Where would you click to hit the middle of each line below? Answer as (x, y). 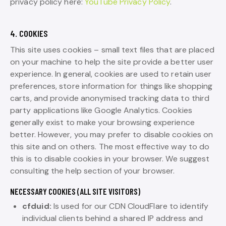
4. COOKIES (29, 33)
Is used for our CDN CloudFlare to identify (130, 206)
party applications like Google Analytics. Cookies (101, 110)
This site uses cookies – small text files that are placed (112, 49)
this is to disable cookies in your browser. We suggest (110, 158)
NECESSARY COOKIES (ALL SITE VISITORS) (75, 191)
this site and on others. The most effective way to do (110, 146)
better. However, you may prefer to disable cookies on (112, 134)
